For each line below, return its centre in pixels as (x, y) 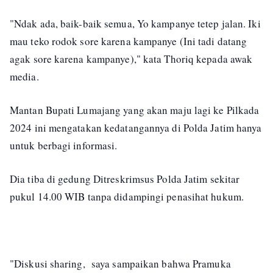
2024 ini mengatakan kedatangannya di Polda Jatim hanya (136, 128)
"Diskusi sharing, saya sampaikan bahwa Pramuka (120, 264)
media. (24, 76)
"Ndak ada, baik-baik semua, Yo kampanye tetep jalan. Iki (135, 23)
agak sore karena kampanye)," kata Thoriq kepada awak (131, 59)
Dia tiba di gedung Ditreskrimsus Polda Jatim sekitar (125, 179)
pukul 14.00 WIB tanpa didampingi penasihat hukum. (127, 197)
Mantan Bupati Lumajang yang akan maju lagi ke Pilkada (135, 110)
